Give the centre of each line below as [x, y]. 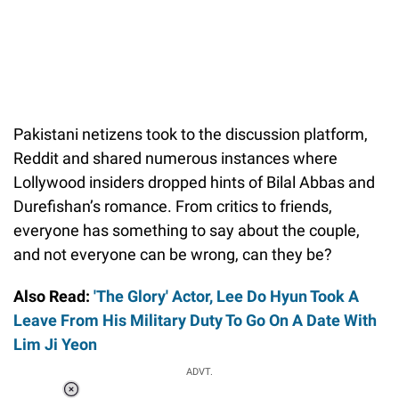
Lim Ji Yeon [55, 344]
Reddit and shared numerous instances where [175, 158]
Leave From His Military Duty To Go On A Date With [195, 320]
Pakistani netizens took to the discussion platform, [191, 134]
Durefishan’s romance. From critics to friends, [173, 206]
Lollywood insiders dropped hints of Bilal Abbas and [194, 182]
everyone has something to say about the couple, [187, 230]
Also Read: [53, 296]
